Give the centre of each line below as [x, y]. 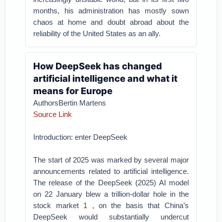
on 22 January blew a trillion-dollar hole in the [111, 194]
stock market [58, 205]
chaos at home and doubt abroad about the [111, 22]
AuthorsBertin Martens [70, 103]
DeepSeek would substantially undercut [111, 217]
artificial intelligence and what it [106, 78]
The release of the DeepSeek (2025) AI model [111, 183]
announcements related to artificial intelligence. [111, 171]
